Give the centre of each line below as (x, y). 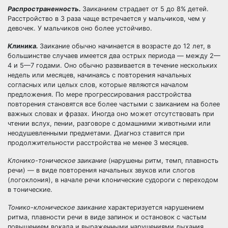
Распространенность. (45, 9)
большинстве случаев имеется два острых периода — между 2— (114, 56)
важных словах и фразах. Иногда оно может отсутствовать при (111, 114)
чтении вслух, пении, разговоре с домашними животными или (109, 123)
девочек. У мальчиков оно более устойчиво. (80, 28)
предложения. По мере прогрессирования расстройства (99, 94)
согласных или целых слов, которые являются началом (98, 85)
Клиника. (24, 46)
